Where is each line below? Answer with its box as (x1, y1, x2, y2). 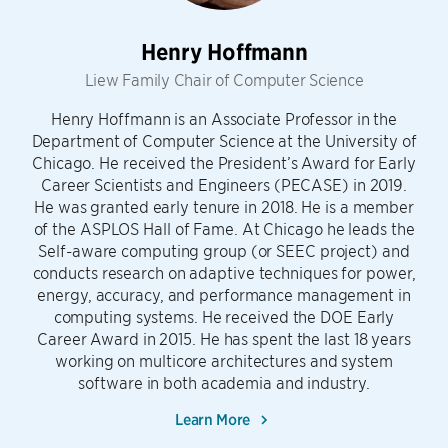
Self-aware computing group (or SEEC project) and (38, 240, 410, 261)
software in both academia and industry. (78, 372, 370, 393)
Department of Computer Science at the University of (31, 130, 417, 151)
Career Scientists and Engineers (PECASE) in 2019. (40, 174, 408, 195)
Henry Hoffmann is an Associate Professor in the (50, 108, 398, 129)
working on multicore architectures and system (55, 350, 393, 371)
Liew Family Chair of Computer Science (84, 69, 364, 90)
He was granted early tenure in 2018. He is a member (34, 196, 414, 217)
